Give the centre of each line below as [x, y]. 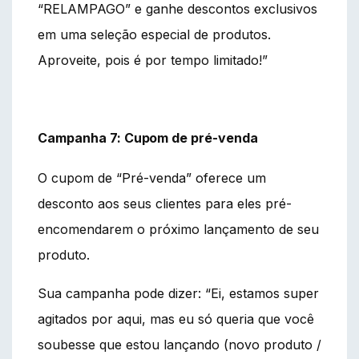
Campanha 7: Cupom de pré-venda [148, 137]
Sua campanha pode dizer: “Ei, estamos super [178, 293]
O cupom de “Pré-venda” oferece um [152, 177]
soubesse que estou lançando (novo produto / [179, 344]
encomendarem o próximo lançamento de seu [178, 229]
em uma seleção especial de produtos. [154, 34]
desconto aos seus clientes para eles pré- [165, 203]
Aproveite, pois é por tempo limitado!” [153, 60]
